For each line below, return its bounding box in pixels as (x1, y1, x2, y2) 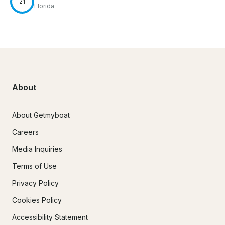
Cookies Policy (12, 195, 62, 204)
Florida (34, 2, 54, 10)
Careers (12, 127, 39, 136)
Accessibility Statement (12, 212, 88, 221)
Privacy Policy (12, 178, 59, 187)
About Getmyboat (12, 110, 70, 119)
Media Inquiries (12, 144, 62, 153)
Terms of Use (12, 161, 57, 170)
